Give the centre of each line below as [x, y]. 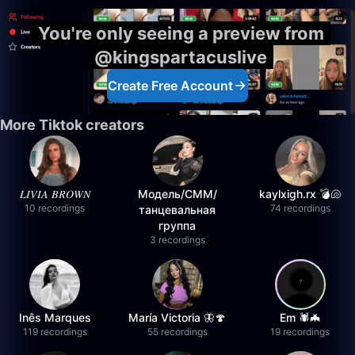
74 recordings [300, 208]
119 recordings [55, 332]
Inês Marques [55, 317]
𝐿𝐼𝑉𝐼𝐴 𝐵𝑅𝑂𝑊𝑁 [55, 194]
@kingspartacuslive [181, 57]
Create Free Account [170, 86]
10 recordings [55, 208]
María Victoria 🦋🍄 [177, 317]
